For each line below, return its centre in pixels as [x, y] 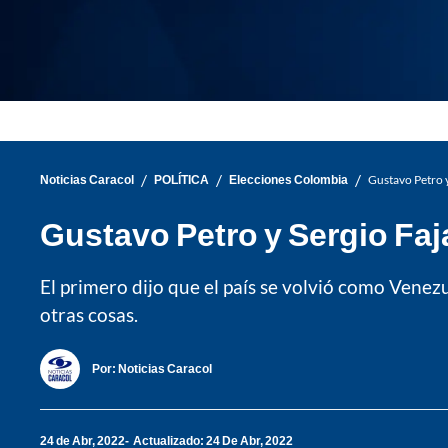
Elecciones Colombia [288, 180]
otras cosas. [89, 314]
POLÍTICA [181, 180]
